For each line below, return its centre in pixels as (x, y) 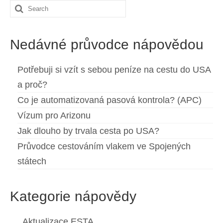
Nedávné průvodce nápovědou (107, 45)
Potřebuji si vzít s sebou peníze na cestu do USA (114, 70)
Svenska (67, 34)
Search (24, 7)
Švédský (102, 34)
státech (32, 162)
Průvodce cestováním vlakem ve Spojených (104, 147)
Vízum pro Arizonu (54, 116)
